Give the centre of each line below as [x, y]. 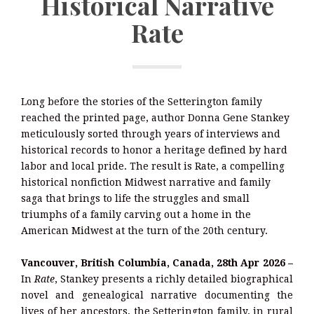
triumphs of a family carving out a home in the [136, 214]
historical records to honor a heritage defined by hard [154, 150]
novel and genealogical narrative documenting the [157, 295]
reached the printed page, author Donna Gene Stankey [155, 117]
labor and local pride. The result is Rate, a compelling [153, 166]
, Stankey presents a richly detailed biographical [174, 279]
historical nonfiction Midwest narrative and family [146, 182]
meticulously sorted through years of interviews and [151, 134]
